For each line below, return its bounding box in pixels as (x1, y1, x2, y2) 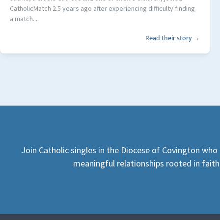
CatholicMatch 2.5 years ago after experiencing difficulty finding (10, 4, 195, 13)
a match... (10, 14, 37, 24)
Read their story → (145, 32, 200, 44)
